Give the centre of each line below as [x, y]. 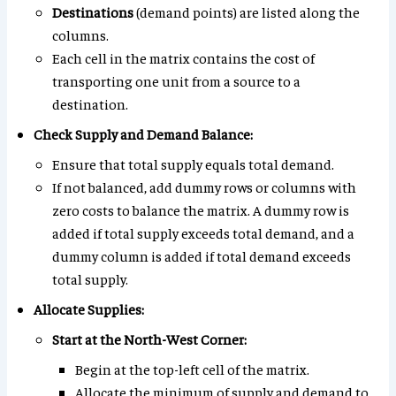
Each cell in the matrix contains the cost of [184, 58]
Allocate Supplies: [89, 309]
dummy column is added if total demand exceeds [202, 256]
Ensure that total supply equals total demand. [194, 164]
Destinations [93, 12]
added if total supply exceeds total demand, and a [204, 233]
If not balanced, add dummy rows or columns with [205, 187]
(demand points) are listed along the [247, 12]
